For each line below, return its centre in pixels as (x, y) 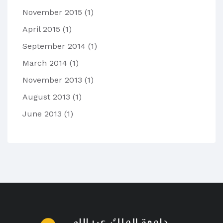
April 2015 (43, 29)
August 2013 (48, 97)
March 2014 (46, 63)
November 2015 (54, 12)
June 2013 (43, 114)
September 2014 (55, 46)
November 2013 (54, 80)
